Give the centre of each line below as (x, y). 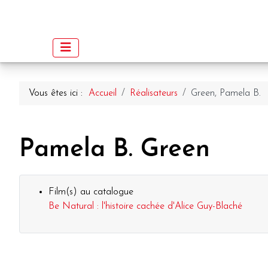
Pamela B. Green (115, 150)
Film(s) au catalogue (91, 192)
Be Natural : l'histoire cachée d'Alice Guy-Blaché (145, 206)
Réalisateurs (154, 93)
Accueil (103, 93)
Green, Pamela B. (226, 93)
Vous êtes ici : (59, 93)
